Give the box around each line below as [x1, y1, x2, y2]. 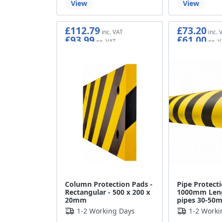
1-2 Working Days [77, 206, 135, 216]
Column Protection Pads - [65, 179, 153, 189]
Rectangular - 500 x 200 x [65, 187, 150, 197]
